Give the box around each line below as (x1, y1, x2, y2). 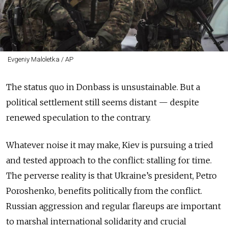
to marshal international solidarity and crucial (6, 216, 186, 226)
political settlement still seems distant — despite (6, 97, 199, 107)
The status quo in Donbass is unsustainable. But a (6, 81, 200, 92)
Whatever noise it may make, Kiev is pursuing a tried (6, 139, 213, 150)
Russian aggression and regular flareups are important (6, 201, 221, 211)
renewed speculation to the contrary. (6, 112, 153, 123)
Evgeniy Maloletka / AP (7, 55, 73, 63)
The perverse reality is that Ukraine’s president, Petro (6, 170, 217, 181)
